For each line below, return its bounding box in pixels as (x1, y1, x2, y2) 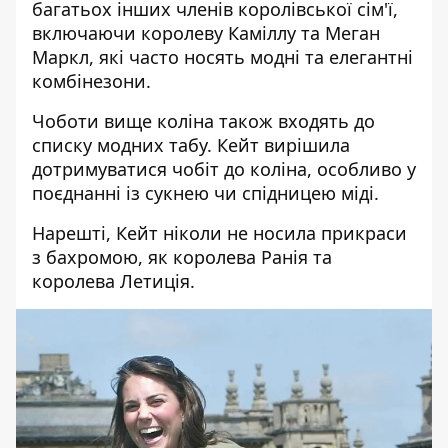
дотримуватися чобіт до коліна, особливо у (32, 157, 416, 182)
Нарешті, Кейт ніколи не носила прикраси (32, 221, 407, 246)
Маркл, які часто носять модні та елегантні (32, 45, 413, 70)
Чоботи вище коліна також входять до (32, 109, 375, 134)
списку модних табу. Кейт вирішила (32, 133, 350, 158)
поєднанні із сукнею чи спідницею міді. (32, 181, 379, 206)
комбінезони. (32, 69, 151, 94)
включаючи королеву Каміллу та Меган (32, 21, 380, 46)
